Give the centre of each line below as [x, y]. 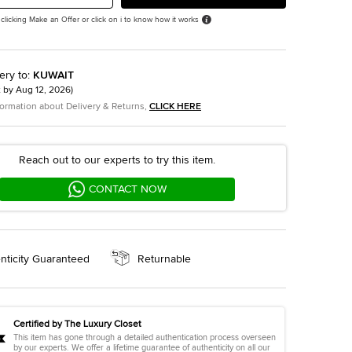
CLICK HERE [175, 107]
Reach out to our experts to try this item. [117, 160]
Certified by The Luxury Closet [77, 324]
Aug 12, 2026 [43, 90]
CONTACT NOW [128, 189]
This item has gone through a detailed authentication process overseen [145, 337]
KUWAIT [53, 75]
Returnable [164, 259]
